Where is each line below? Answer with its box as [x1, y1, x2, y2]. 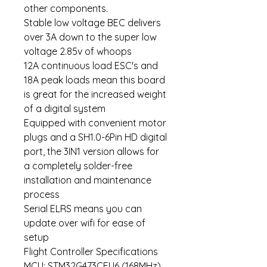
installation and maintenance [24, 174, 151, 187]
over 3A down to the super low [24, 31, 157, 44]
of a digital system [24, 103, 105, 115]
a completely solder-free [24, 160, 132, 172]
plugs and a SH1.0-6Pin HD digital [24, 131, 167, 144]
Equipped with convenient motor [24, 117, 166, 129]
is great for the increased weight [24, 88, 166, 101]
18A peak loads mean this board [24, 74, 165, 86]
